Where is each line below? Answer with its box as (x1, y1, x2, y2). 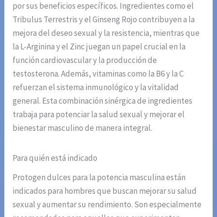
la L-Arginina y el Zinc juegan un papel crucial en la (13, 41, 186, 52)
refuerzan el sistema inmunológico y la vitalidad (13, 82, 179, 93)
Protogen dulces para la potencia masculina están (13, 172, 186, 183)
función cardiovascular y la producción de (13, 55, 157, 66)
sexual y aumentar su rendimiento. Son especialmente (13, 199, 202, 210)
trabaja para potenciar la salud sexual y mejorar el (13, 109, 185, 120)
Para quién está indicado (13, 153, 98, 164)
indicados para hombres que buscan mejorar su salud (13, 186, 197, 197)
